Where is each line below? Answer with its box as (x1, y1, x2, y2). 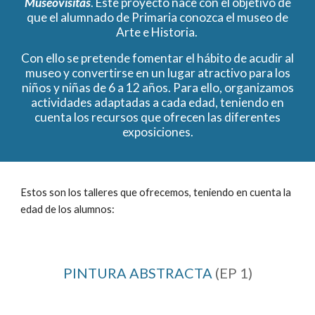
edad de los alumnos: (20, 203, 115, 215)
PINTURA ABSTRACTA (63, 264, 215, 281)
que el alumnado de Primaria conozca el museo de (27, 10, 288, 25)
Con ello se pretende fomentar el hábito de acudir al (21, 51, 294, 65)
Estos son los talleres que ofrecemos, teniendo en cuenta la (20, 186, 292, 198)
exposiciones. (122, 124, 193, 139)
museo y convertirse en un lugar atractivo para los (25, 65, 290, 80)
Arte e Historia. (115, 25, 200, 39)
